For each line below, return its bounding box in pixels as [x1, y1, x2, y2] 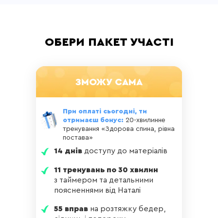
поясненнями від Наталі [54, 186, 141, 194]
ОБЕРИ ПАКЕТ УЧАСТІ [44, 36, 174, 48]
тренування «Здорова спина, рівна [63, 126, 175, 132]
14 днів [54, 147, 82, 155]
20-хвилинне [124, 117, 165, 124]
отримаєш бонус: [63, 117, 124, 124]
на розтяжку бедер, [88, 205, 165, 213]
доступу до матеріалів [82, 147, 167, 155]
